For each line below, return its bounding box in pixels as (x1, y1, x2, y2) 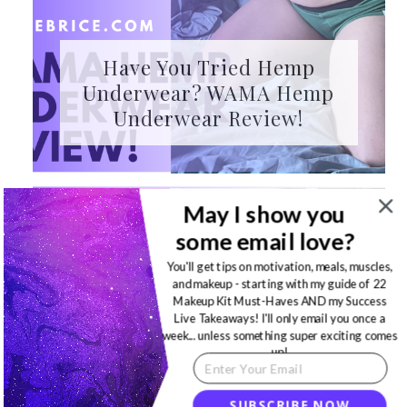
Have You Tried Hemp (102, 54, 315, 82)
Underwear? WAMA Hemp (83, 79, 335, 107)
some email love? (175, 226, 354, 255)
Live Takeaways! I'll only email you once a (174, 311, 385, 325)
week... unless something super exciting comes (162, 327, 398, 342)
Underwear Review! (114, 104, 304, 133)
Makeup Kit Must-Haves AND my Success (173, 293, 387, 308)
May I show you (183, 199, 347, 227)
